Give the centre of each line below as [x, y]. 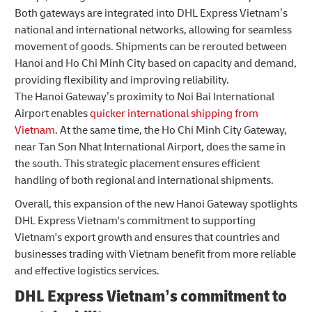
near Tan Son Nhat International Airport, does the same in [150, 147]
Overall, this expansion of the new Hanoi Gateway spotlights [156, 204]
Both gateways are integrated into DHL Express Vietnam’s [151, 14]
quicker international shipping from [174, 114]
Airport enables [52, 114]
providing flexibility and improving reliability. [122, 80]
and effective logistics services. [87, 271]
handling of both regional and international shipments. [144, 181]
